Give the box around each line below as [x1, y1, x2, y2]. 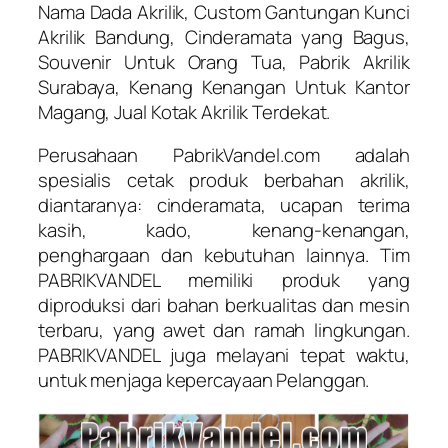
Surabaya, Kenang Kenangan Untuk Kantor [38, 73, 410, 100]
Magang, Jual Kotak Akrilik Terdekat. [38, 98, 331, 125]
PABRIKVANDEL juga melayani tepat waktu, [38, 342, 410, 369]
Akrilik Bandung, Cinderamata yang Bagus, [38, 23, 410, 50]
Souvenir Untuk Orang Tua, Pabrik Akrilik [38, 48, 410, 75]
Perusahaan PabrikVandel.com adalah [38, 142, 410, 169]
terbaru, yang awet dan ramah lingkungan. [38, 317, 410, 344]
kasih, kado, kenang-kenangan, [38, 217, 410, 244]
